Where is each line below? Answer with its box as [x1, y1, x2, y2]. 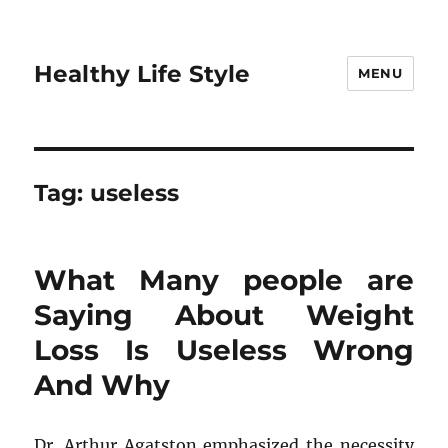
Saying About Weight [34, 298, 414, 332]
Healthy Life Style [34, 59, 251, 88]
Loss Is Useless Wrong [34, 333, 414, 367]
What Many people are [34, 263, 414, 297]
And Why [34, 368, 171, 402]
